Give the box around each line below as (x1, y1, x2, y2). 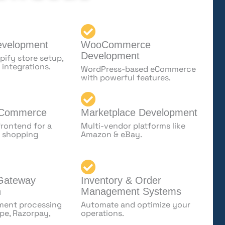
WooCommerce (80, 39, 151, 50)
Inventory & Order (80, 175, 161, 186)
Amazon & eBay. (80, 129, 142, 140)
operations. (80, 208, 124, 218)
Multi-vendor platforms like (80, 121, 185, 131)
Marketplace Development (80, 107, 197, 118)
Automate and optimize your (80, 199, 190, 210)
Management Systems (80, 186, 181, 197)
